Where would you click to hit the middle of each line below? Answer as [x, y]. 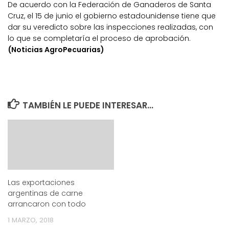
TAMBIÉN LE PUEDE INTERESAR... [88, 105]
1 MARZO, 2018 [31, 220]
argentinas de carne [45, 193]
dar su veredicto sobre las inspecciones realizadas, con [110, 27]
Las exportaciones [41, 182]
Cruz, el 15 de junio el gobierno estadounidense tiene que [112, 16]
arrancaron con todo [47, 204]
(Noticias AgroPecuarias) [56, 49]
